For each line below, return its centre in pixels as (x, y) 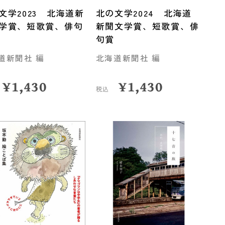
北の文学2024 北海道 (144, 13)
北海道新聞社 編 (128, 58)
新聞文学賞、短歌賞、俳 (147, 26)
